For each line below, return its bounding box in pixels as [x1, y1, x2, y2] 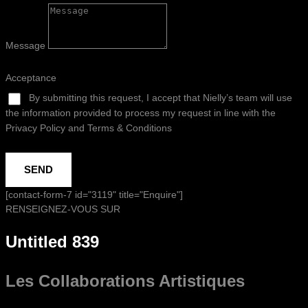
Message [5, 39, 48, 51]
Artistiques [159, 271, 245, 290]
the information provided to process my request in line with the [5, 107, 276, 118]
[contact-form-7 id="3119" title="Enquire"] [5, 188, 183, 200]
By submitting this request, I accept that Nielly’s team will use [29, 91, 292, 103]
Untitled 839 [5, 232, 99, 251]
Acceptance [5, 71, 56, 83]
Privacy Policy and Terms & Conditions [5, 122, 172, 133]
